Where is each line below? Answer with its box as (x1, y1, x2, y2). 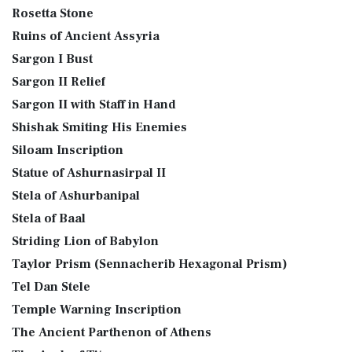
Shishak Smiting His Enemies (12, 119, 187, 135)
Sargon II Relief (12, 74, 105, 90)
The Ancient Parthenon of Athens (12, 324, 211, 340)
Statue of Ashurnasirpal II (12, 165, 166, 181)
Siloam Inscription (12, 142, 123, 158)
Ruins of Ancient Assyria (12, 28, 159, 44)
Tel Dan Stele (12, 279, 90, 295)
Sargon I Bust (12, 51, 93, 67)
